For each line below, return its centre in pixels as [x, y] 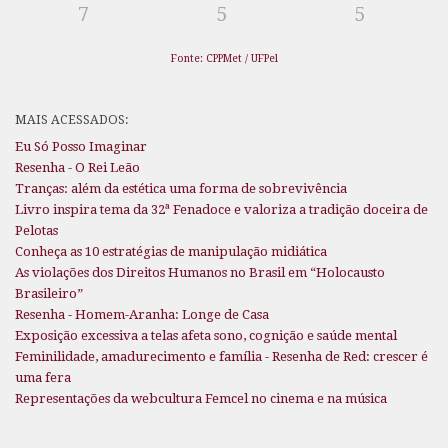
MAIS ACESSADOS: [72, 119]
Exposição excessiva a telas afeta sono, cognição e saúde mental [206, 335]
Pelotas [36, 230]
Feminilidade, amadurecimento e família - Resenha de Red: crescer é [221, 356]
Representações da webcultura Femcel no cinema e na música [201, 398]
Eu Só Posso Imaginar [81, 146]
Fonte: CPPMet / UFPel [224, 58]
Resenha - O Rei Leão [77, 167]
